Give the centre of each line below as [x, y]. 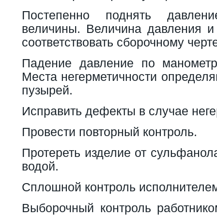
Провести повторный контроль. [109, 132]
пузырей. [47, 90]
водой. [40, 166]
